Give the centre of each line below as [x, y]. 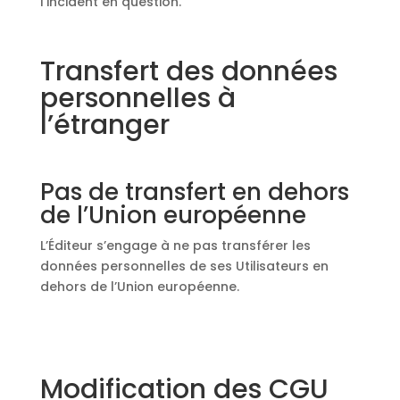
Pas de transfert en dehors [194, 192]
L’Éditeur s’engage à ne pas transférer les [175, 246]
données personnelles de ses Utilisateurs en [184, 266]
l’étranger [104, 125]
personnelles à [137, 98]
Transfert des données [188, 71]
